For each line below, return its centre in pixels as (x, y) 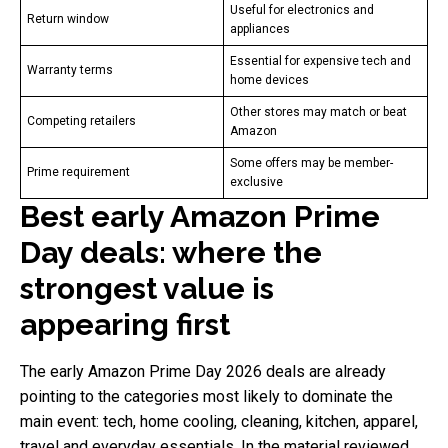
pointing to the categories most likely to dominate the (206, 396)
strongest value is (147, 288)
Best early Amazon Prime (200, 216)
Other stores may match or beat (318, 111)
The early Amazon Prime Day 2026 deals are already (203, 371)
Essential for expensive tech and (320, 60)
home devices (269, 79)
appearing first (125, 324)
